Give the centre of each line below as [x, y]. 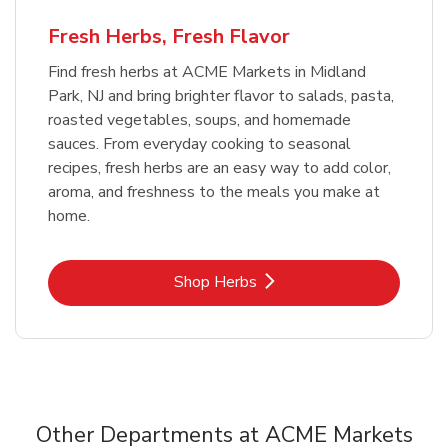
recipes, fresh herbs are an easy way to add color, [219, 167]
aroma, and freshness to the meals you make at [214, 191]
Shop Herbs [215, 281]
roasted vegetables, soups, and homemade [199, 119]
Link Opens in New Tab [304, 280]
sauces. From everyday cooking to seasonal [199, 143]
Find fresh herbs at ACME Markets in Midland [207, 71]
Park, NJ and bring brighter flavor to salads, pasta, [221, 95]
